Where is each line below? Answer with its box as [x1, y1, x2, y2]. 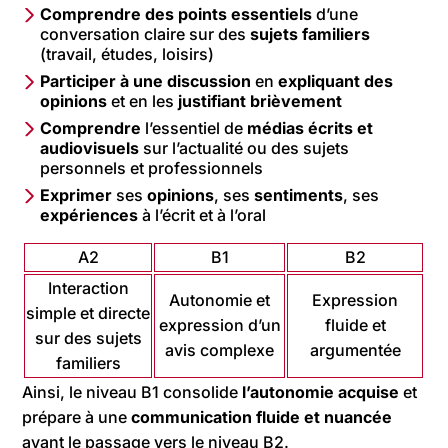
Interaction [47, 277, 129, 298]
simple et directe [26, 302, 151, 323]
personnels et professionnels [40, 157, 264, 178]
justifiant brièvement [174, 90, 343, 111]
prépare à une [22, 406, 132, 427]
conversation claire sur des [40, 23, 251, 44]
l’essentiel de [141, 117, 248, 138]
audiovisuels [40, 137, 140, 158]
